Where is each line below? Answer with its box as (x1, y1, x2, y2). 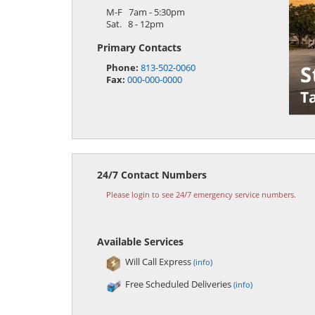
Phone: (105, 62, 139, 74)
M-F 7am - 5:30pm (105, 6, 185, 18)
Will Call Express (124, 256, 193, 268)
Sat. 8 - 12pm (105, 18, 164, 30)
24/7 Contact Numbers (97, 168, 207, 181)
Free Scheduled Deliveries (124, 278, 233, 290)
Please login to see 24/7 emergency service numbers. (105, 189, 296, 200)
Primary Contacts (97, 41, 181, 54)
